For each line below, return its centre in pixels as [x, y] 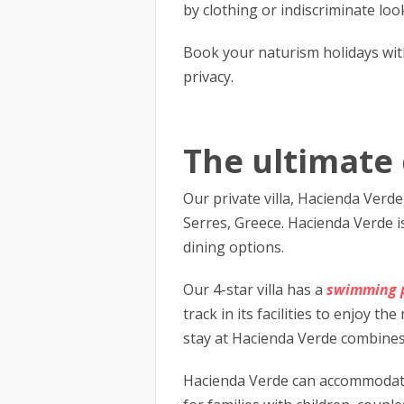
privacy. [208, 77]
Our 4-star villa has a [255, 289]
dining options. [234, 247]
